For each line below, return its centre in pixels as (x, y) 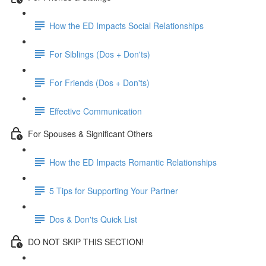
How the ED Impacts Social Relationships (126, 25)
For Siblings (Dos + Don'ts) (100, 54)
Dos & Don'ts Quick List (93, 219)
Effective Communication (96, 111)
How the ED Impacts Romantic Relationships (133, 162)
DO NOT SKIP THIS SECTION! (86, 241)
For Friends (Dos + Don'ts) (99, 82)
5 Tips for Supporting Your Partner (114, 190)
